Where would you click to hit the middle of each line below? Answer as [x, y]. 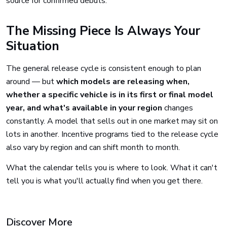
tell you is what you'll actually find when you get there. [104, 181]
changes [178, 108]
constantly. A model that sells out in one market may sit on [112, 121]
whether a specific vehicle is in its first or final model [110, 95]
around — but [31, 82]
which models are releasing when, [123, 82]
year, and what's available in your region [84, 108]
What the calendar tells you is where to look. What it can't [112, 168]
